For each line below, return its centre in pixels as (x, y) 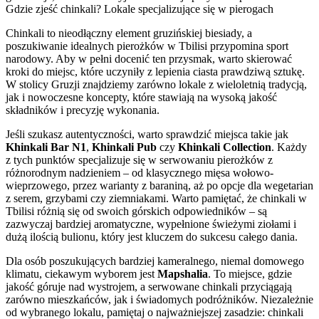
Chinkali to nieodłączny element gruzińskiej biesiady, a (129, 33)
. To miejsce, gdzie (250, 273)
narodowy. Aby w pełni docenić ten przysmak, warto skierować (149, 58)
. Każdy (289, 147)
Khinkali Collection (225, 147)
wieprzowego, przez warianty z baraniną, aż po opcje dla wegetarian (159, 185)
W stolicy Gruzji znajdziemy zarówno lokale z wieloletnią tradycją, (156, 84)
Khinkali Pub (124, 147)
